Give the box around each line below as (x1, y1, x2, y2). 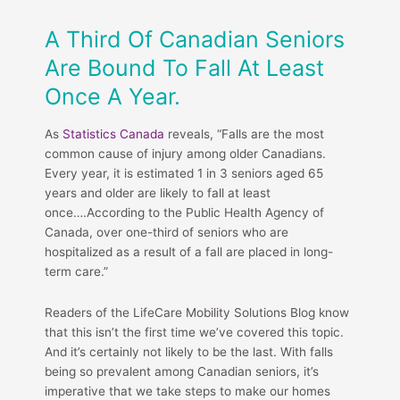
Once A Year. (45, 82, 180, 110)
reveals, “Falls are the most (164, 126, 324, 141)
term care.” (45, 263, 108, 279)
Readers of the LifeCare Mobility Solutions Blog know (45, 304, 349, 320)
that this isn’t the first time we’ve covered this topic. (45, 324, 344, 339)
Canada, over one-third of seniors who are (45, 224, 288, 239)
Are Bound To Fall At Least (45, 54, 324, 81)
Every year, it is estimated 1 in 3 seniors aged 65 (45, 165, 323, 180)
